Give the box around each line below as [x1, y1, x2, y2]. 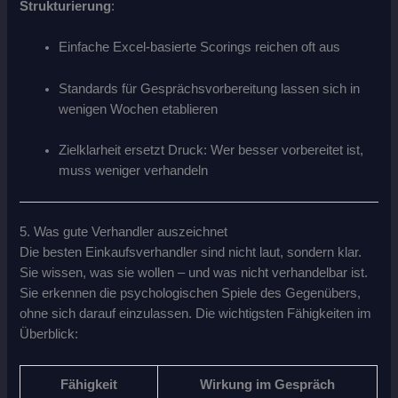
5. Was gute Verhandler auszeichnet [20, 225, 228, 240]
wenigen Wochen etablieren [59, 101, 219, 116]
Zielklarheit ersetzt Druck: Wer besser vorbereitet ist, [59, 142, 364, 157]
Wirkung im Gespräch [200, 378, 336, 393]
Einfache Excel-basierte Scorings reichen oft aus [59, 40, 341, 55]
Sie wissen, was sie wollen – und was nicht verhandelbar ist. [20, 266, 369, 281]
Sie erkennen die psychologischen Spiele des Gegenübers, [20, 286, 362, 301]
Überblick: [20, 327, 79, 342]
